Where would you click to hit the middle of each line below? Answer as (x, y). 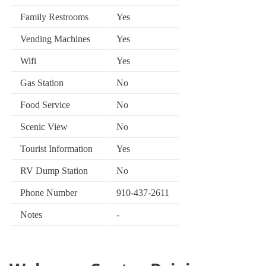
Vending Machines (55, 39)
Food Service (45, 105)
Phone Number (49, 193)
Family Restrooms (54, 17)
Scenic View (44, 127)
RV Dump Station (54, 171)
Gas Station (42, 83)
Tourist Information (56, 149)
